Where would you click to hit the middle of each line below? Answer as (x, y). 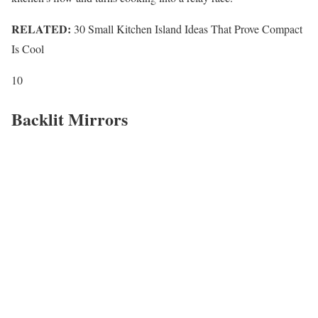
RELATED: (41, 28)
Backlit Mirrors (70, 119)
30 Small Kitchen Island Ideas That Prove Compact (187, 28)
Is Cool (28, 48)
